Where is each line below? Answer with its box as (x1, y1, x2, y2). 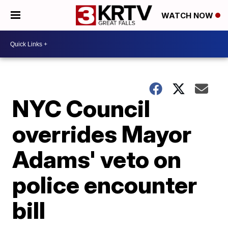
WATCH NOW (161, 11, 215, 21)
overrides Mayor (12, 120, 192, 148)
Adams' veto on (12, 145, 182, 174)
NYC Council (12, 94, 151, 123)
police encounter (12, 170, 197, 199)
